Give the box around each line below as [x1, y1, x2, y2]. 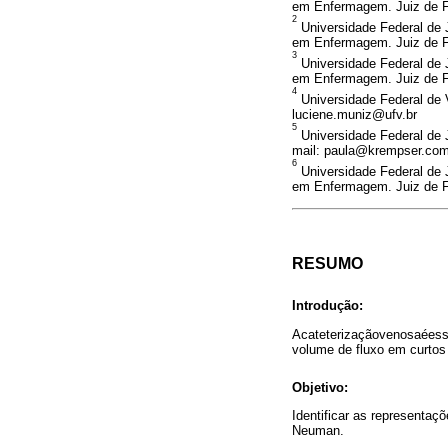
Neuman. [292, 422, 344, 438]
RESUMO [292, 254, 363, 272]
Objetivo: [292, 379, 348, 395]
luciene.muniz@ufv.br [292, 107, 417, 123]
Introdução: [292, 298, 363, 314]
